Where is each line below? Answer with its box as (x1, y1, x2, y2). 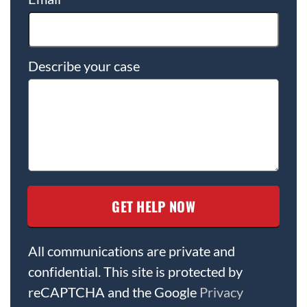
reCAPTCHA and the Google (28, 284, 199, 301)
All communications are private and (28, 243, 235, 260)
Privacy (199, 284, 243, 301)
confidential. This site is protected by (28, 263, 243, 280)
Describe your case (28, 58, 140, 75)
